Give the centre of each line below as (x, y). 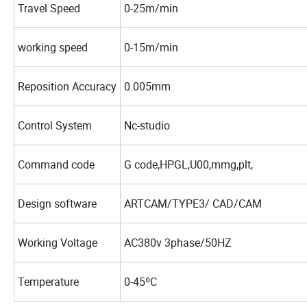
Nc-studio (147, 126)
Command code (58, 165)
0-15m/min (151, 48)
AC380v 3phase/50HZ (178, 243)
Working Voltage (59, 243)
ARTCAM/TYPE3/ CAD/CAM (194, 204)
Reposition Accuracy (67, 87)
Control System (55, 126)
